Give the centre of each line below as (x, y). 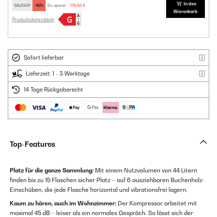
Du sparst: (57, 6)
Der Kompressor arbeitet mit (157, 203)
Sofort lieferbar (44, 58)
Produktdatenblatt (33, 20)
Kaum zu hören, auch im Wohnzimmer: (63, 203)
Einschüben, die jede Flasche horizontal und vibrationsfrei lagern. (99, 190)
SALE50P (22, 6)
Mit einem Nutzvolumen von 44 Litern (145, 170)
